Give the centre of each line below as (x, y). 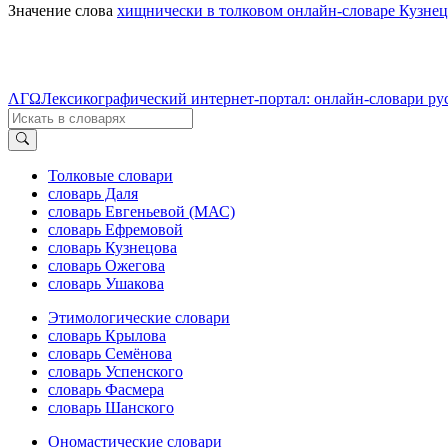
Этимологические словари (139, 317)
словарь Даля (93, 193)
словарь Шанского (111, 407)
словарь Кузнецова (112, 247)
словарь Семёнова (110, 353)
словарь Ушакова (106, 283)
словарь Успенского (115, 371)
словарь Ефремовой (115, 229)
